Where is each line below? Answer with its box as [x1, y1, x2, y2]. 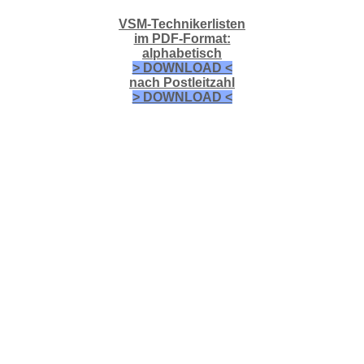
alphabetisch [142, 45, 222, 60]
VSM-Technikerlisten [119, 16, 245, 31]
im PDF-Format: [133, 31, 231, 45]
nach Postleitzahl [129, 75, 235, 89]
